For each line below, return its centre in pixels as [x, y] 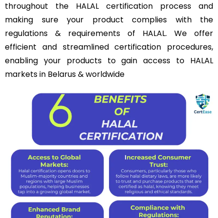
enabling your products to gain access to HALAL [109, 61]
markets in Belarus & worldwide [65, 74]
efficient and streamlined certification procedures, [109, 47]
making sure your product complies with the [109, 20]
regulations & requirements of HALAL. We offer [109, 33]
